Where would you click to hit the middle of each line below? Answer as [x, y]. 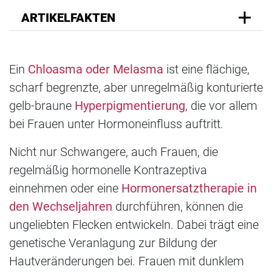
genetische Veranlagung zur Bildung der [113, 243]
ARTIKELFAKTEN [68, 17]
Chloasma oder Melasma [96, 69]
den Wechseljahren [61, 206]
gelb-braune [42, 105]
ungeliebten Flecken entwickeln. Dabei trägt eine [134, 224]
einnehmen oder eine [65, 188]
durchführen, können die [178, 206]
